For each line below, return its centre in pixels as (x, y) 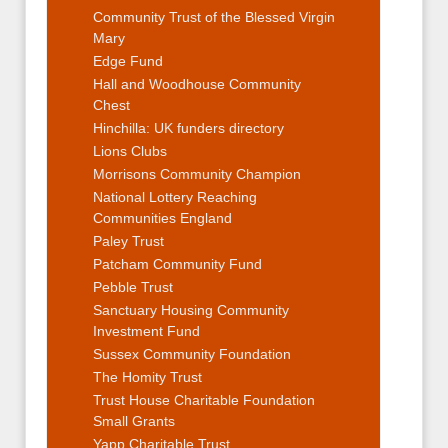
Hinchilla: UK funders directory (188, 127)
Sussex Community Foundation (192, 353)
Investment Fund (146, 330)
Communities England (162, 217)
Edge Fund (128, 60)
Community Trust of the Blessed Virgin (214, 16)
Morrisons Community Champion (197, 173)
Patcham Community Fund (177, 263)
